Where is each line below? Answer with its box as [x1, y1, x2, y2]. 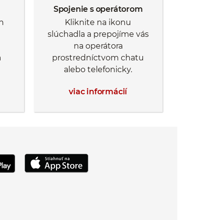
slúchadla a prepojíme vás [47, 29, 149, 39]
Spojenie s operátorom [53, 4, 143, 14]
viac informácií [69, 86, 128, 96]
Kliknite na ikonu [65, 18, 132, 27]
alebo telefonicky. [64, 65, 133, 75]
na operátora [73, 41, 123, 51]
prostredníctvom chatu [52, 53, 144, 63]
